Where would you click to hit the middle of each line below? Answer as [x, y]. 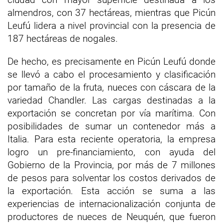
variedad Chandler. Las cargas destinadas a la [111, 100]
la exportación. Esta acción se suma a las [111, 191]
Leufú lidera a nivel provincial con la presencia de [111, 26]
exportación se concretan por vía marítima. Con [111, 113]
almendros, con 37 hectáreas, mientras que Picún [111, 13]
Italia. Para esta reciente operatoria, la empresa [111, 139]
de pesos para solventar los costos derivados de [111, 178]
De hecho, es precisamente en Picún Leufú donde [111, 61]
